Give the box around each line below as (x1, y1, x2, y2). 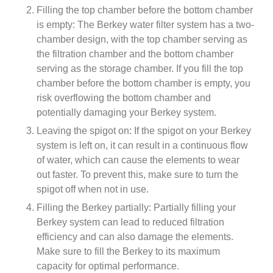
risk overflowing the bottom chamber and (37, 93, 211, 103)
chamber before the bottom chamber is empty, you (37, 78, 250, 88)
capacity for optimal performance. (37, 261, 179, 271)
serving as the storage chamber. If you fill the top (37, 63, 243, 74)
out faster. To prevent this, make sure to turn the (37, 169, 238, 180)
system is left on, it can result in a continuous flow (37, 140, 248, 151)
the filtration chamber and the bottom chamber (37, 49, 233, 59)
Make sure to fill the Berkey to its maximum (37, 246, 220, 257)
